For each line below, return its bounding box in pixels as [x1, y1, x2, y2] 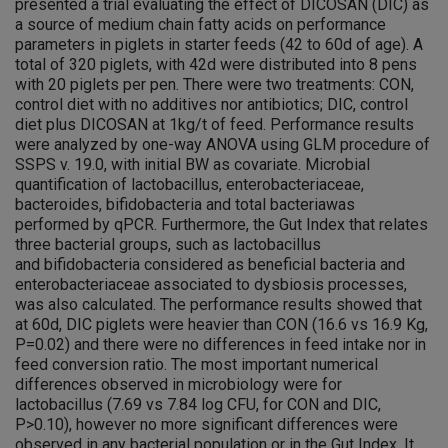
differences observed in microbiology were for [15, 375, 342, 395]
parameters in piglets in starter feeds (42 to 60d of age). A [15, 35, 423, 55]
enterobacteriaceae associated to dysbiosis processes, [15, 275, 407, 295]
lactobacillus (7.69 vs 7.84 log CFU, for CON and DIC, [15, 395, 381, 415]
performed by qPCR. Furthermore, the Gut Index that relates [15, 215, 428, 235]
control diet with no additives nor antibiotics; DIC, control [15, 95, 408, 115]
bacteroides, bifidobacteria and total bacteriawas [15, 195, 355, 215]
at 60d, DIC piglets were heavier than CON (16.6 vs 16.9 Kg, [15, 315, 428, 335]
